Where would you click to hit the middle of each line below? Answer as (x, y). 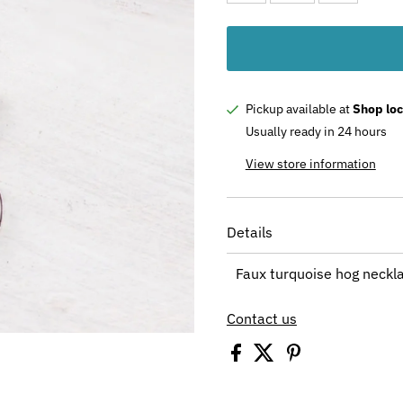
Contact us (261, 318)
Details (249, 232)
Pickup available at (299, 108)
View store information (310, 163)
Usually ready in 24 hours (316, 131)
